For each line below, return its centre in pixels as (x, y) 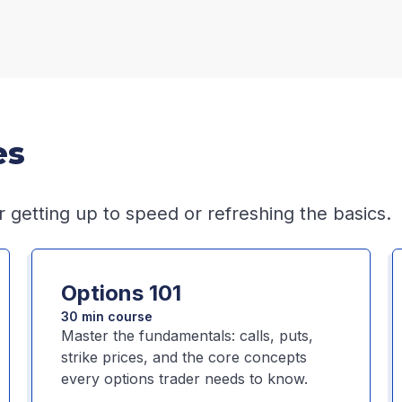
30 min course (106, 316)
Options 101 (121, 293)
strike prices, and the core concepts (184, 357)
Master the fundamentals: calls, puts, (187, 336)
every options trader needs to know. (184, 379)
